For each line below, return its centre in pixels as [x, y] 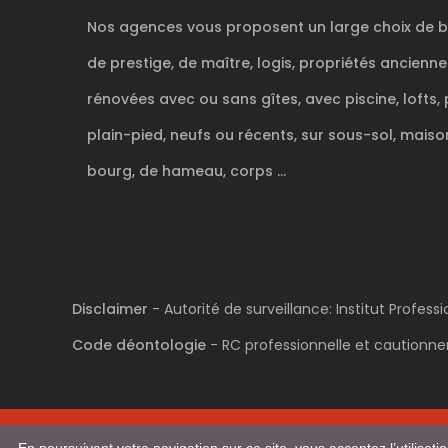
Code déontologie [139, 345]
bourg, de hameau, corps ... [186, 171]
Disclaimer [110, 309]
